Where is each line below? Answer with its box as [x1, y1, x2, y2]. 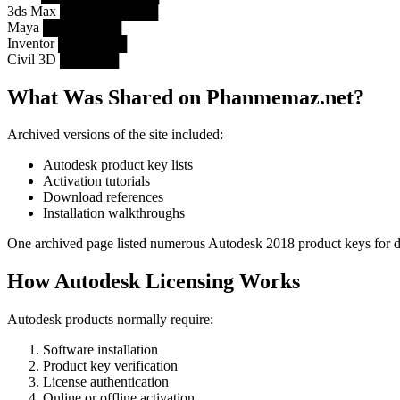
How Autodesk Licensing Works [7, 270, 300, 294]
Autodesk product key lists [43, 157, 193, 173]
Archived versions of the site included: [7, 127, 223, 143]
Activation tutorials [43, 173, 150, 189]
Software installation [43, 342, 158, 358]
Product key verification [43, 358, 178, 374]
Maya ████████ [7, 19, 121, 35]
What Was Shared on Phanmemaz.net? [7, 85, 364, 109]
